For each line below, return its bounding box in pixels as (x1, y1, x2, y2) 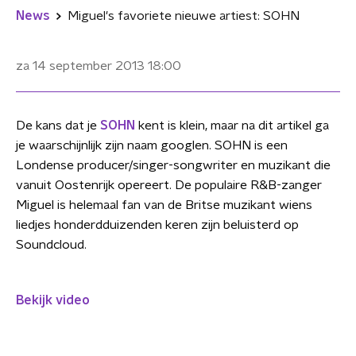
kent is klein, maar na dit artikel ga (135, 119, 329, 132)
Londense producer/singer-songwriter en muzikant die (16, 159, 331, 172)
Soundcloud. (16, 238, 87, 251)
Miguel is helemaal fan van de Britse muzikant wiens (16, 199, 312, 211)
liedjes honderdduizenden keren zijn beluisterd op (16, 219, 299, 231)
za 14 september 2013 (16, 60, 145, 72)
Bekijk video (16, 294, 90, 307)
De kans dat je (16, 119, 100, 132)
